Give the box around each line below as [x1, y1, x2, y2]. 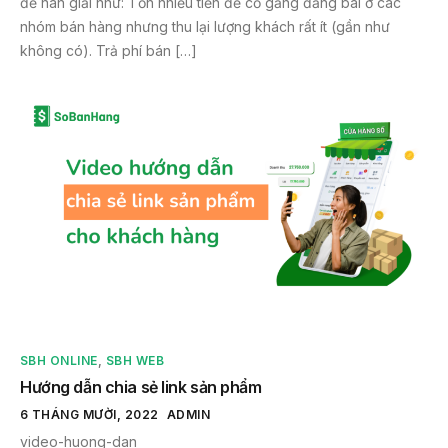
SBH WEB [105, 352, 165, 368]
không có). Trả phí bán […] [20, 42, 197, 60]
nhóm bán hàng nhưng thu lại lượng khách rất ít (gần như [20, 18, 390, 36]
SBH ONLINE [20, 352, 98, 368]
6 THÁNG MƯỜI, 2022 [20, 406, 159, 422]
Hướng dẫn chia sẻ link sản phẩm [20, 376, 262, 397]
